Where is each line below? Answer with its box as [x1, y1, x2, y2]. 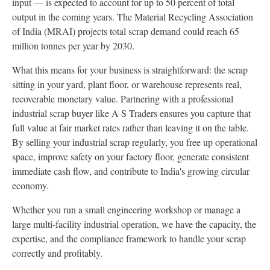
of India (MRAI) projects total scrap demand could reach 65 [12, 25, 239, 37]
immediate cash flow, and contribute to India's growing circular [12, 165, 250, 177]
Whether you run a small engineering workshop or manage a [12, 203, 240, 216]
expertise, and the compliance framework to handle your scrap [12, 232, 246, 245]
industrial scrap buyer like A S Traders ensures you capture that [12, 107, 251, 119]
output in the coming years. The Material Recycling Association [12, 10, 253, 23]
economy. [12, 179, 49, 192]
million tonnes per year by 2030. [12, 39, 134, 52]
